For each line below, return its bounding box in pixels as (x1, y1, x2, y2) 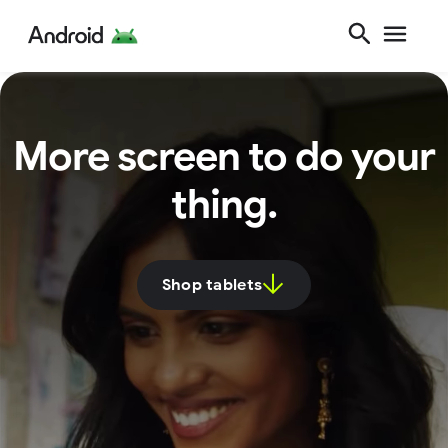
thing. (170, 179, 277, 229)
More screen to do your (12, 131, 435, 181)
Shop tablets (161, 275, 263, 295)
